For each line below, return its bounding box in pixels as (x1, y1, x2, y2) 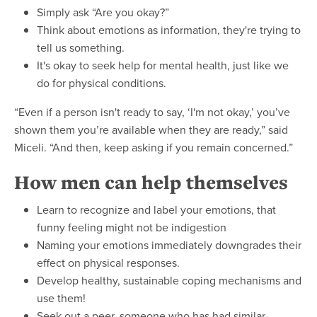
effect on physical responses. (37, 255, 180, 271)
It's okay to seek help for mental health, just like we (37, 57, 289, 74)
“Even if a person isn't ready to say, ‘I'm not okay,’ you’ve (14, 104, 290, 120)
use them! (37, 290, 86, 306)
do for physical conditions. (37, 75, 166, 91)
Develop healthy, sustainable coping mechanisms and (37, 272, 301, 289)
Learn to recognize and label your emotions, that (37, 202, 276, 218)
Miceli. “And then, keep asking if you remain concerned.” (14, 139, 293, 156)
